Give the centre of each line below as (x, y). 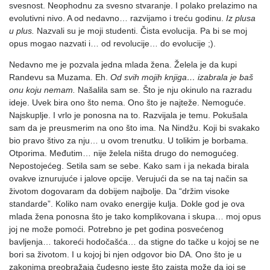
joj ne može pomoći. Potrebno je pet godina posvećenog (116, 229)
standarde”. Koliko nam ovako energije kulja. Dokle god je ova (127, 204)
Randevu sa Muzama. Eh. (60, 77)
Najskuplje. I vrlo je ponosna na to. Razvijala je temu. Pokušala (128, 115)
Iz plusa (241, 18)
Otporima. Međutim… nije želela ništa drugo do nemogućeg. (124, 153)
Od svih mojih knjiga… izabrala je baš (182, 77)
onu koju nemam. (43, 90)
